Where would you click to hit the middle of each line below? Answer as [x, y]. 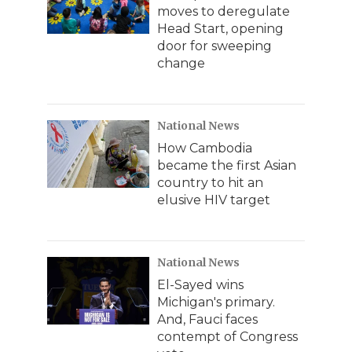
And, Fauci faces [207, 320]
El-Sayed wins [200, 285]
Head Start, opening [220, 29]
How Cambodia [205, 148]
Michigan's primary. [216, 302]
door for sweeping [214, 46]
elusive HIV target [214, 200]
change [181, 64]
